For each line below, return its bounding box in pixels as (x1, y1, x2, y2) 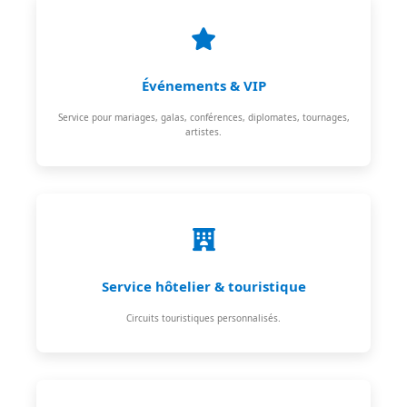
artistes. (185, 124, 222, 138)
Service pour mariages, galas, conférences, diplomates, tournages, (57, 110, 350, 124)
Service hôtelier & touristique (101, 276, 306, 295)
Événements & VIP (141, 75, 266, 94)
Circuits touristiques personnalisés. (126, 311, 281, 324)
